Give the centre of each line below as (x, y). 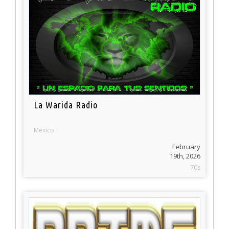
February (186, 147)
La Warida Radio (66, 105)
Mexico (44, 130)
